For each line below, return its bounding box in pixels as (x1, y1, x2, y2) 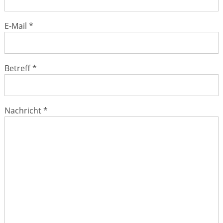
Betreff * (4, 62, 37, 74)
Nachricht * (4, 105, 48, 116)
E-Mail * (4, 20, 33, 32)
